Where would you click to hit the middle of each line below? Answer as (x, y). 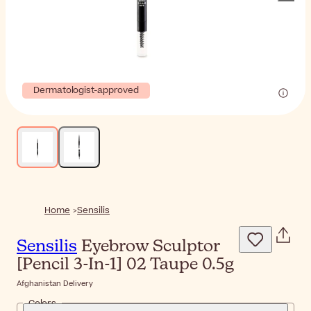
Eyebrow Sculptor (148, 247)
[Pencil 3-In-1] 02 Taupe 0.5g (125, 265)
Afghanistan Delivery (55, 283)
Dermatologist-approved (86, 90)
